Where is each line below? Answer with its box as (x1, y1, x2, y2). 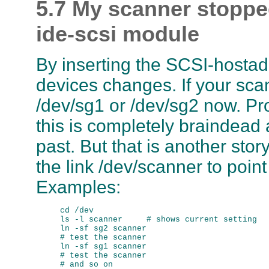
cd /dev (60, 205, 94, 215)
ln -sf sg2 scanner (60, 223, 147, 233)
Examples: (36, 177, 121, 198)
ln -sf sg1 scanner (60, 241, 147, 251)
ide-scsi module (36, 22, 199, 47)
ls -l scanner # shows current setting (60, 214, 257, 224)
